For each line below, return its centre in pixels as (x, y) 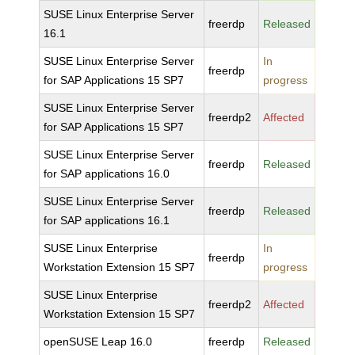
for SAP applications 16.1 (107, 220)
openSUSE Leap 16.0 (98, 342)
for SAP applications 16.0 (107, 174)
